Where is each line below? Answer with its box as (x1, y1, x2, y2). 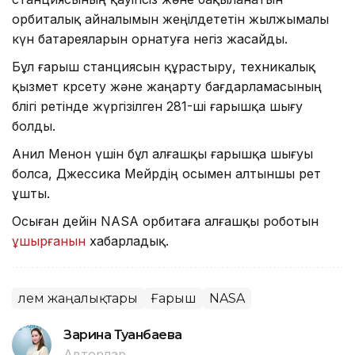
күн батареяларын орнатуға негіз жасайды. (12, 30, 288, 47)
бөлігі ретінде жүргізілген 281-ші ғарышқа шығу (12, 97, 303, 114)
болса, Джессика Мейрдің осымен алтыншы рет (12, 165, 321, 181)
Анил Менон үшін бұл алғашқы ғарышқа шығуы (12, 145, 313, 162)
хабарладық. (86, 232, 169, 249)
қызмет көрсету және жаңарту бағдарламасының (12, 78, 322, 94)
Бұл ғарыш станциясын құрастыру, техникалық (12, 58, 315, 74)
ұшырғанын (12, 232, 86, 249)
